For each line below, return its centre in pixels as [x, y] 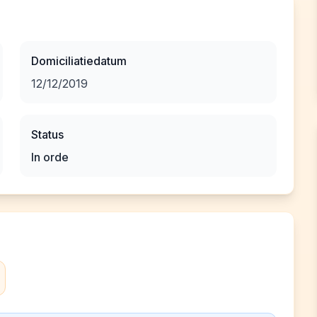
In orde [50, 157]
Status [47, 134]
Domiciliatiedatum [79, 61]
